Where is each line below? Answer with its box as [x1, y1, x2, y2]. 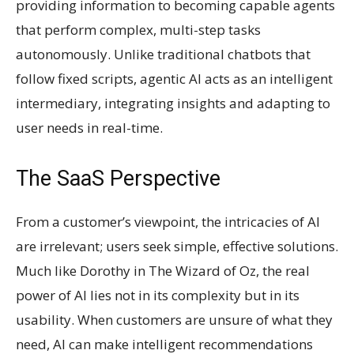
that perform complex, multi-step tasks [16, 21, 261, 40]
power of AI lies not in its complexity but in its [16, 286, 299, 305]
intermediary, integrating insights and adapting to [16, 94, 330, 113]
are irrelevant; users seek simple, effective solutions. [16, 237, 338, 256]
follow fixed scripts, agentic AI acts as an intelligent [16, 70, 333, 88]
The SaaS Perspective [16, 166, 220, 192]
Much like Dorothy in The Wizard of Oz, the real [16, 262, 310, 281]
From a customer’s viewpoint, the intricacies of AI [16, 213, 320, 232]
